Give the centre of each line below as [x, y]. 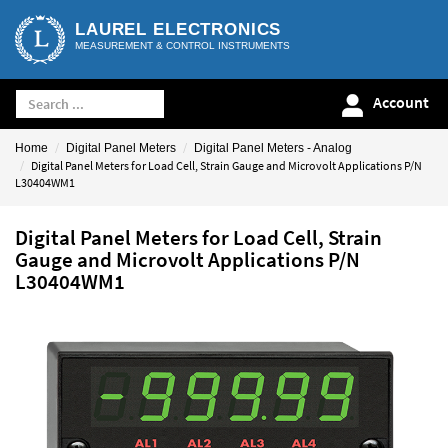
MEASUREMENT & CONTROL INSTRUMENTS [182, 45]
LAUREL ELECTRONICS [178, 29]
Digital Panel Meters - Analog [273, 148]
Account [401, 102]
